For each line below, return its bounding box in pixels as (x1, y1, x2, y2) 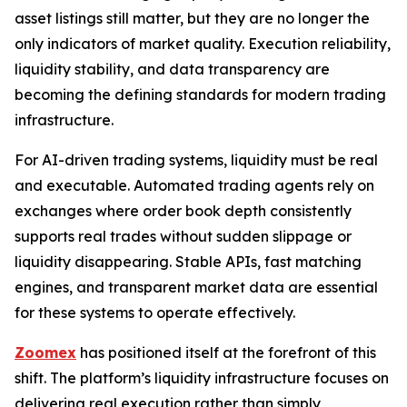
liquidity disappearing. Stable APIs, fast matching (15, 253, 362, 272)
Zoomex (15, 343, 76, 362)
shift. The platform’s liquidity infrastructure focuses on (15, 369, 389, 388)
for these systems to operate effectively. (15, 303, 295, 323)
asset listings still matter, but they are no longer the (15, 9, 370, 28)
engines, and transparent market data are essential (15, 278, 378, 297)
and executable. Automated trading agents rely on (15, 176, 374, 195)
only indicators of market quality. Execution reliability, (15, 35, 391, 54)
